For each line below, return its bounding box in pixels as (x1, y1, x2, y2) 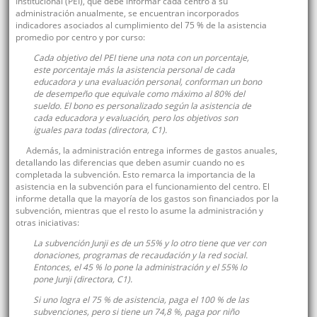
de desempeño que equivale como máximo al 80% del (33, 88, 245, 100)
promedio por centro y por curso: (15, 31, 145, 44)
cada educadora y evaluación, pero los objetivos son (33, 112, 238, 125)
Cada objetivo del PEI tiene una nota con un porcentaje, (33, 52, 249, 64)
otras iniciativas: (15, 217, 79, 229)
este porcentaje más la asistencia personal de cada (33, 64, 235, 76)
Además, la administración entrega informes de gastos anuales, (25, 144, 277, 157)
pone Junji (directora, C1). (33, 273, 132, 286)
